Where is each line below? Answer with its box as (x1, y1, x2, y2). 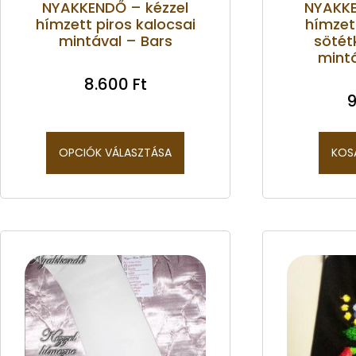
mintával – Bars (58, 30, 172, 51)
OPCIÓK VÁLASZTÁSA (59, 144, 172, 161)
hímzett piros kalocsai (35, 14, 195, 34)
